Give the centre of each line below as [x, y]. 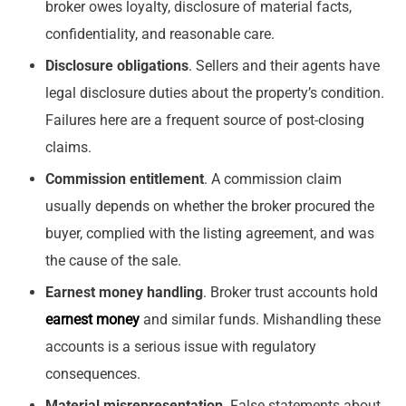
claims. [68, 148]
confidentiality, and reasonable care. [160, 34]
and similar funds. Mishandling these [260, 320]
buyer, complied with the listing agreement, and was [210, 234]
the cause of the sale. [113, 261]
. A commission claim [273, 179]
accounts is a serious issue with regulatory [181, 347]
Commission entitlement [125, 179]
